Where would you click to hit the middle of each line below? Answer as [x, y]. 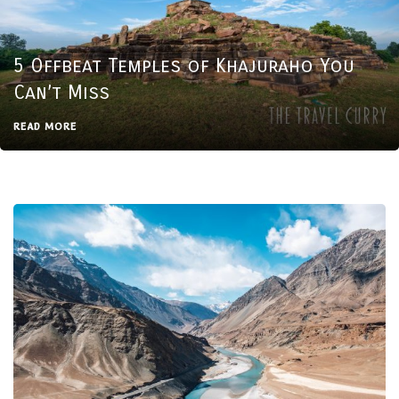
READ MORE [45, 127]
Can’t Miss [61, 93]
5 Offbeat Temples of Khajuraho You [184, 66]
